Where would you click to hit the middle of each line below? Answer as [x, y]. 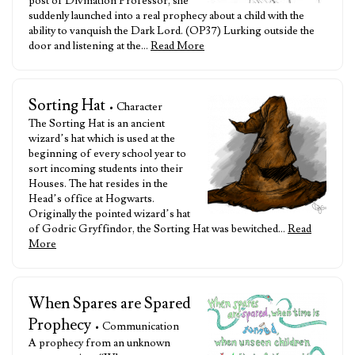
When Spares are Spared [110, 303]
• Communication [137, 326]
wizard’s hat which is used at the [102, 139]
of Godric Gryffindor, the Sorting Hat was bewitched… [158, 229]
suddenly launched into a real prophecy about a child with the [166, 16]
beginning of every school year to [107, 154]
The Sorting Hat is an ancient [97, 124]
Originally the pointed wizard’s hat [109, 214]
